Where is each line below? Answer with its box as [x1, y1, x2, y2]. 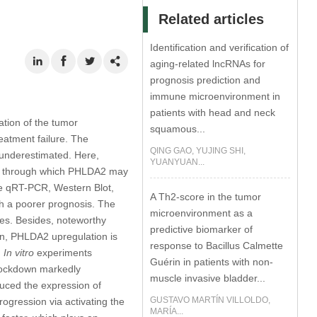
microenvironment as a [150, 207, 253, 219]
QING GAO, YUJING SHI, [150, 146, 246, 156]
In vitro [3, 246, 34, 258]
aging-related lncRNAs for [150, 58, 266, 69]
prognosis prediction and [150, 74, 261, 86]
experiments [33, 246, 92, 258]
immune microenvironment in [150, 91, 281, 102]
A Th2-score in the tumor [150, 191, 262, 202]
